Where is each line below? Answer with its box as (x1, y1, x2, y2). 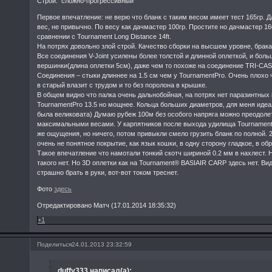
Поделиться (37, 241, 72, 248)
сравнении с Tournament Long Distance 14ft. (37, 32, 172, 40)
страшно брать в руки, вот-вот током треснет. (37, 168, 179, 176)
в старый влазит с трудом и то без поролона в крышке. (37, 81, 208, 89)
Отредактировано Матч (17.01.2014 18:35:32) (37, 201, 177, 209)
